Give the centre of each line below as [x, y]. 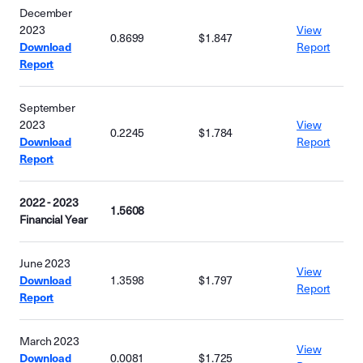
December [46, 13]
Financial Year [53, 220]
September [48, 108]
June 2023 [45, 264]
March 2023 [49, 342]
